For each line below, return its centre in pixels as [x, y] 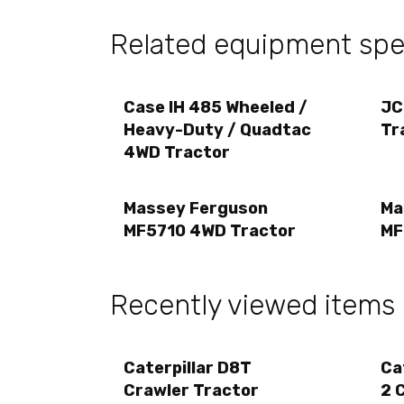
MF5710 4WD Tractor [210, 230]
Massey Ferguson [196, 208]
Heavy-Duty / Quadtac [217, 130]
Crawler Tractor [191, 391]
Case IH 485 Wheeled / [216, 108]
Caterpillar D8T [188, 368]
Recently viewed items [252, 306]
